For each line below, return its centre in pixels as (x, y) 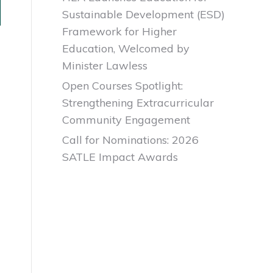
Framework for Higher (119, 31)
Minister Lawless (105, 66)
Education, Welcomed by (126, 48)
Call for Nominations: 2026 (130, 140)
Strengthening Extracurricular (138, 103)
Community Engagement (126, 120)
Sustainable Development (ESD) (144, 14)
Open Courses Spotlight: (122, 86)
